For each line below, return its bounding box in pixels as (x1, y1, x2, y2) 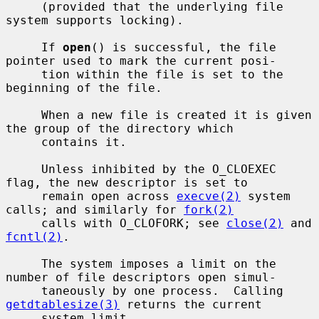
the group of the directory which (6, 121, 234, 135)
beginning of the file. (6, 80, 162, 95)
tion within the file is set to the (6, 67, 41, 81)
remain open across (41, 189, 177, 203)
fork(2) (184, 202, 234, 216)
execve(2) (177, 189, 241, 203)
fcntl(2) (6, 229, 63, 244)
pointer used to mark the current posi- (6, 53, 276, 68)
